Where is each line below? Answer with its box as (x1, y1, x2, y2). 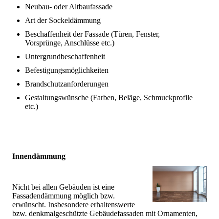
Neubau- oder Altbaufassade (25, 2, 112, 11)
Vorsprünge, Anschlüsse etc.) (25, 38, 114, 47)
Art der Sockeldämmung (25, 16, 101, 24)
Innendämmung (12, 152, 66, 160)
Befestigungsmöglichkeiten (25, 66, 109, 74)
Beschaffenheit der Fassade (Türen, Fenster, (25, 29, 160, 38)
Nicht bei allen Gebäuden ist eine (12, 182, 114, 191)
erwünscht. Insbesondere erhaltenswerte (12, 200, 135, 209)
